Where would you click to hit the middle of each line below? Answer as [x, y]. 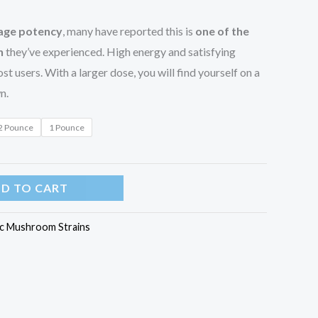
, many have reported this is [129, 31]
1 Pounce [67, 127]
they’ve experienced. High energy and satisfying [120, 51]
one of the [222, 31]
